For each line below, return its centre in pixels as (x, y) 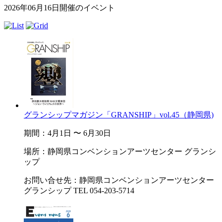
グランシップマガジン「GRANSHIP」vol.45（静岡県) (119, 114)
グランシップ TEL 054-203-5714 (79, 190)
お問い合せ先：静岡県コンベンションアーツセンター (119, 180)
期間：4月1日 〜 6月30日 (67, 133)
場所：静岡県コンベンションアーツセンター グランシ (120, 151)
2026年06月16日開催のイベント (59, 7)
